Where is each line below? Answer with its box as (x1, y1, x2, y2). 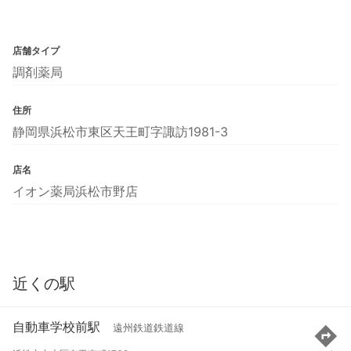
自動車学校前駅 (13, 319, 100, 335)
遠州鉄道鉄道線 (113, 322, 184, 335)
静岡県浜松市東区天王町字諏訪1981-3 (13, 123, 228, 139)
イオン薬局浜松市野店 (13, 183, 138, 199)
